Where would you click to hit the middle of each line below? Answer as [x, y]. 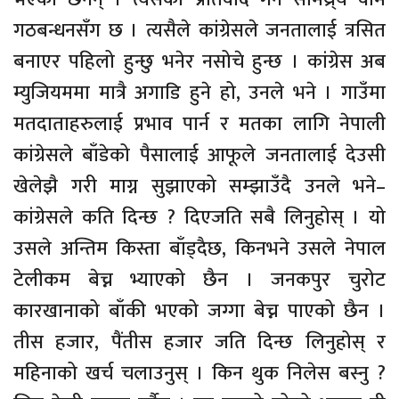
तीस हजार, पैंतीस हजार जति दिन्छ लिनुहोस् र [199, 342]
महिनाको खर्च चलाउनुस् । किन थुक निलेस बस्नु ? [199, 373]
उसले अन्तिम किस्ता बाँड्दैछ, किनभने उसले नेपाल [199, 248]
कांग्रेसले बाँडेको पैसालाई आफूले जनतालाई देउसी [199, 155]
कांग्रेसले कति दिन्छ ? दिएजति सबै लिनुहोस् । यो [199, 217]
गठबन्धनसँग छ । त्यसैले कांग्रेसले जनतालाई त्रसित [199, 30]
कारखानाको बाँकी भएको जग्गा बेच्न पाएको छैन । [199, 311]
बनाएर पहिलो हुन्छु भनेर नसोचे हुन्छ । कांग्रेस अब [199, 61]
